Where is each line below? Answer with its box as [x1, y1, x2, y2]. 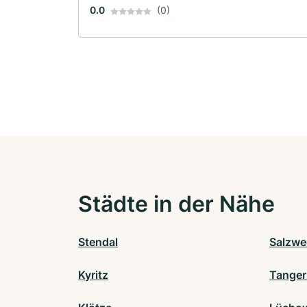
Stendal [78, 235, 118, 249]
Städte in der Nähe [78, 191, 275, 218]
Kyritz [78, 268, 108, 282]
